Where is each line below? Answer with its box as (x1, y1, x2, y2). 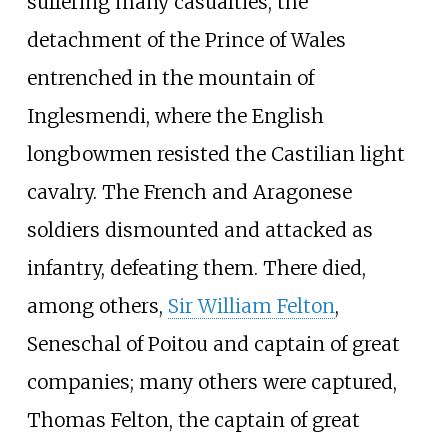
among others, (26, 293, 168, 318)
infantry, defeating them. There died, (26, 255, 366, 280)
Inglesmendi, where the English (26, 103, 324, 128)
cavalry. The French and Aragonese (26, 179, 352, 204)
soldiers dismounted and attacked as (26, 217, 373, 242)
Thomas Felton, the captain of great (26, 407, 360, 432)
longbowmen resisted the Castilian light (26, 141, 405, 166)
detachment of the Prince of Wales (26, 27, 346, 52)
